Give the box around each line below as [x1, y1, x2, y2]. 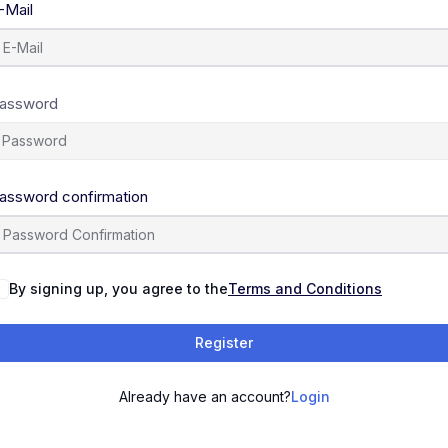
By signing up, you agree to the [9, 280, 228, 297]
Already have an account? [118, 388, 291, 405]
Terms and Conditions [228, 280, 382, 297]
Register [195, 334, 253, 351]
